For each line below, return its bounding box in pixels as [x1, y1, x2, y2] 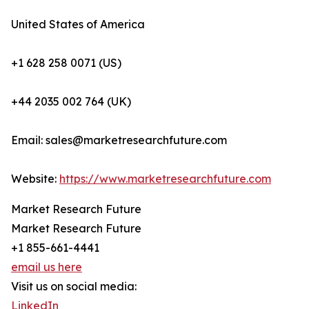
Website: [11, 172, 59, 186]
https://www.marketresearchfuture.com [59, 172, 271, 186]
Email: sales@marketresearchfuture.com [11, 133, 227, 148]
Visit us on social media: [11, 279, 137, 294]
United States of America [11, 17, 145, 32]
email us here [11, 260, 82, 275]
